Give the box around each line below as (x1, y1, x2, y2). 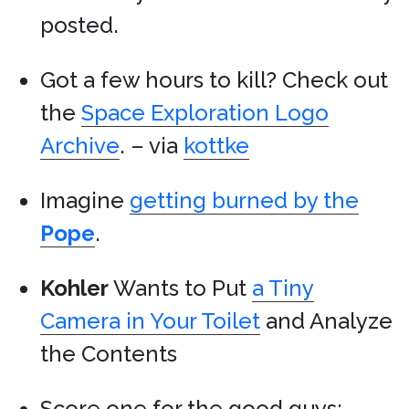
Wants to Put (109, 275, 252, 301)
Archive (40, 132, 120, 159)
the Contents (40, 341, 177, 367)
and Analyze (260, 308, 393, 334)
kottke (184, 132, 249, 159)
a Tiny (252, 275, 314, 301)
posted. (40, 12, 119, 38)
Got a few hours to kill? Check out (40, 67, 388, 93)
